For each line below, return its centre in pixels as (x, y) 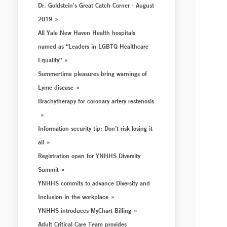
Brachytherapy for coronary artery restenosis (96, 101)
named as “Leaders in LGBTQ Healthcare (93, 46)
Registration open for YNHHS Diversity (89, 156)
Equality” (50, 60)
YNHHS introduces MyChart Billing (85, 210)
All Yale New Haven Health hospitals (87, 32)
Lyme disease (56, 87)
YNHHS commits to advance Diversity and (94, 183)
